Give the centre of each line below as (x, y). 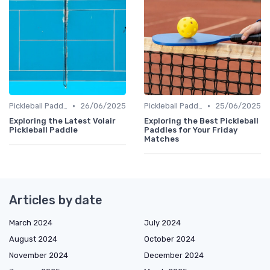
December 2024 (174, 256)
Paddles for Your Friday (191, 130)
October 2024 (170, 239)
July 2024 (162, 223)
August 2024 (33, 239)
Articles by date (56, 200)
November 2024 (39, 256)
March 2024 (31, 223)
